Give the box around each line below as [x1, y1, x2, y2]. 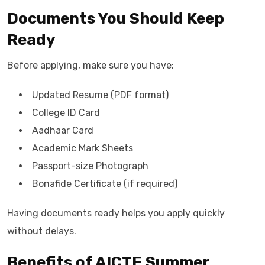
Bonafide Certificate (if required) [32, 178, 177, 189]
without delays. [7, 225, 76, 237]
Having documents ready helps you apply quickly [7, 208, 225, 219]
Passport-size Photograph [32, 160, 148, 172]
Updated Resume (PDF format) [32, 89, 169, 101]
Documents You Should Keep [7, 9, 224, 28]
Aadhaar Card [32, 125, 93, 136]
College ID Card [32, 107, 100, 118]
